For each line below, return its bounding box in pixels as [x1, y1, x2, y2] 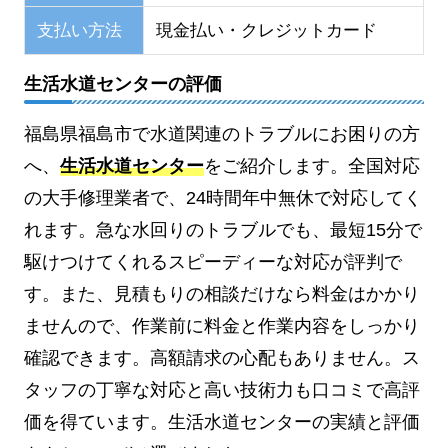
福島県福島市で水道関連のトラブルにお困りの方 [24, 124, 420, 145]
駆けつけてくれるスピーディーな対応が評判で [24, 252, 402, 273]
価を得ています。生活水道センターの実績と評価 [24, 412, 420, 433]
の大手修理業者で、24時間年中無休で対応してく [24, 188, 422, 209]
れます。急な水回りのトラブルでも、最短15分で [24, 220, 422, 241]
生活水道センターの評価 [24, 73, 222, 94]
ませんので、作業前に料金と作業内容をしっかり [24, 316, 420, 337]
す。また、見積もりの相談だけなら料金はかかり [24, 284, 420, 305]
